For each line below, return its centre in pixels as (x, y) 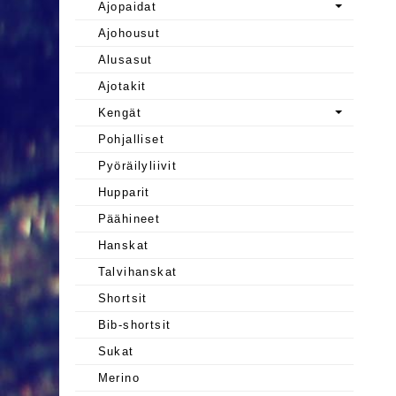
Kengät (120, 112)
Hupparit (124, 192)
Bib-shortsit (134, 324)
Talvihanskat (137, 271)
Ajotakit (122, 86)
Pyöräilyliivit (137, 165)
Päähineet (129, 218)
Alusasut (125, 59)
